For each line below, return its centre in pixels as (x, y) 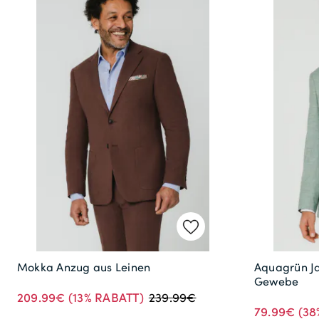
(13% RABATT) (104, 297)
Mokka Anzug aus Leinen (84, 267)
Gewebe (277, 281)
